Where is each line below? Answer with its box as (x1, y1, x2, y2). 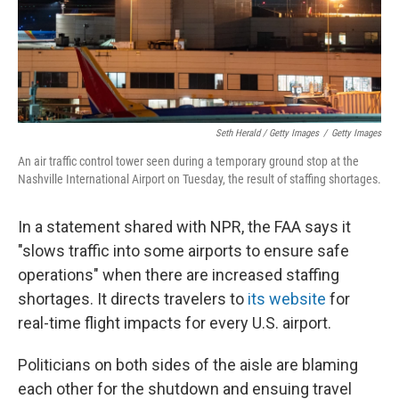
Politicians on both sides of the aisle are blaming (18, 355, 358, 374)
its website (248, 289, 326, 308)
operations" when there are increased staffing (18, 265, 339, 284)
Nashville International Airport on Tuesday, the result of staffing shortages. (18, 172, 381, 186)
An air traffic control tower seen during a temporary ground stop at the (18, 154, 359, 168)
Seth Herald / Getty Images (216, 127, 319, 139)
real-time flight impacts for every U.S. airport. (18, 313, 331, 332)
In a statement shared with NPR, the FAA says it (18, 217, 351, 236)
